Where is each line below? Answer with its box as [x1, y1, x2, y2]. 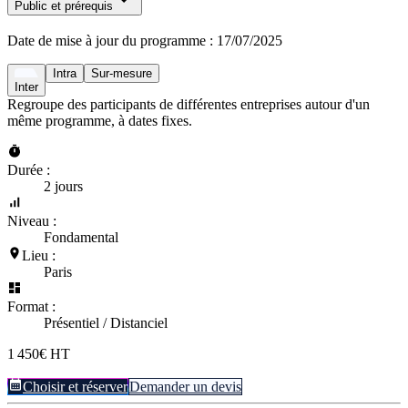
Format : [7, 298, 56, 314]
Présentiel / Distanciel [44, 314, 168, 331]
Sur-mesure [91, 66, 152, 80]
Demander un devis [129, 378, 241, 394]
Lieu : [22, 247, 56, 263]
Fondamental [44, 229, 118, 245]
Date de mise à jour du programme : [7, 32, 213, 48]
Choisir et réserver [23, 378, 127, 394]
